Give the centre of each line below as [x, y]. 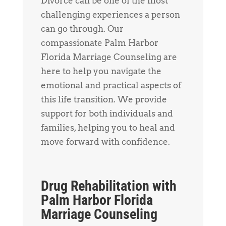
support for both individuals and [107, 113]
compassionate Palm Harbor [99, 43]
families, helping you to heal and [108, 127]
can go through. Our [82, 29]
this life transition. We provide [104, 99]
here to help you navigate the [101, 71]
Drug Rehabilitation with [108, 186]
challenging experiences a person [110, 14]
